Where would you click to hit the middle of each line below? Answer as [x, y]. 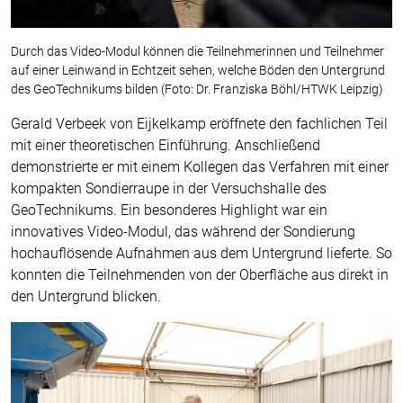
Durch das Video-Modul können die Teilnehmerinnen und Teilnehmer [197, 52]
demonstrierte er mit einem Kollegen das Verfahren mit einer [200, 167]
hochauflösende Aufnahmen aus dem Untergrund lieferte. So [201, 254]
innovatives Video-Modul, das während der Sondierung [183, 232]
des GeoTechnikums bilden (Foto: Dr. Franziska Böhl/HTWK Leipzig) [197, 90]
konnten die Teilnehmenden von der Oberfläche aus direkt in [200, 275]
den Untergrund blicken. [86, 297]
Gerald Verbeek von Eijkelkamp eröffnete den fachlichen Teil [199, 124]
